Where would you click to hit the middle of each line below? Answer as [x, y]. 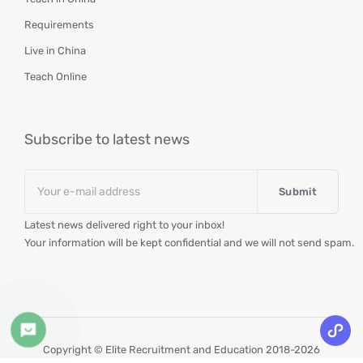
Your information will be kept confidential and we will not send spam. [189, 243]
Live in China [55, 51]
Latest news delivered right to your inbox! [124, 225]
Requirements [59, 25]
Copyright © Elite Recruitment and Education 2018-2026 [181, 350]
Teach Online [56, 77]
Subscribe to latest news [107, 140]
